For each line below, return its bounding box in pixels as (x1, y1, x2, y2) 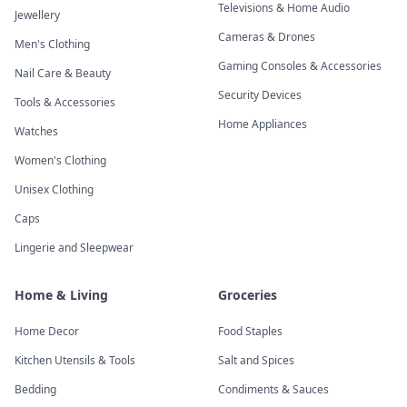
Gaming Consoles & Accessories (218, 58, 382, 74)
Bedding (15, 382, 56, 397)
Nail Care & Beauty (15, 65, 111, 81)
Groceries (218, 286, 277, 303)
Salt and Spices (218, 352, 294, 368)
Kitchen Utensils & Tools (15, 352, 135, 368)
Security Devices (218, 87, 302, 103)
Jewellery (15, 7, 60, 23)
